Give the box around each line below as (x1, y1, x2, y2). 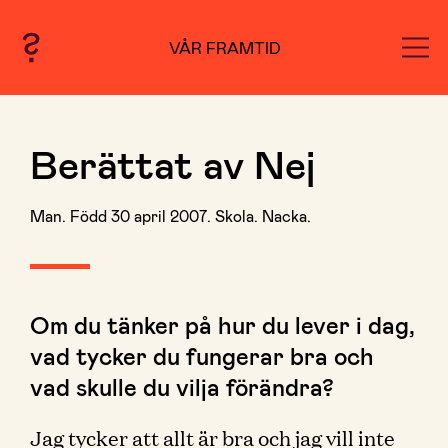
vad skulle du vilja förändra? (30, 372, 334, 401)
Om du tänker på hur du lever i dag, (30, 310, 415, 339)
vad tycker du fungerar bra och (30, 341, 374, 370)
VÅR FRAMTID (168, 37, 281, 57)
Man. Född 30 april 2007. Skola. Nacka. (30, 206, 311, 225)
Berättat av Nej (30, 139, 315, 187)
